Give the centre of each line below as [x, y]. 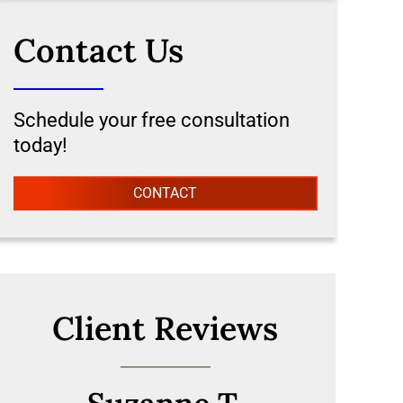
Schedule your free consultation [152, 121]
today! [40, 146]
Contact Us [99, 51]
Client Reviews [166, 329]
